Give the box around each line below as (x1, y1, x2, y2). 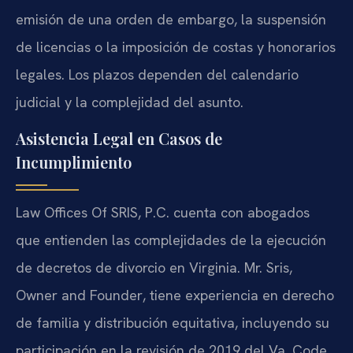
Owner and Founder (16, 286, 143, 305)
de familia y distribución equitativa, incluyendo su (16, 314, 329, 333)
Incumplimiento (16, 151, 132, 173)
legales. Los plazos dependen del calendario (16, 65, 299, 84)
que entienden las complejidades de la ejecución (16, 231, 326, 250)
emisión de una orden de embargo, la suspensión (16, 9, 326, 28)
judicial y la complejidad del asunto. (16, 92, 243, 111)
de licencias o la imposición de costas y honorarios (16, 37, 336, 56)
